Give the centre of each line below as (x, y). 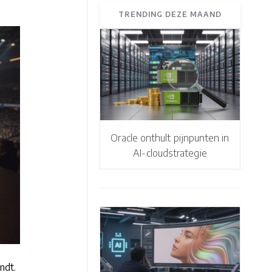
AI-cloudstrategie (170, 153)
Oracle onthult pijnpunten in (170, 138)
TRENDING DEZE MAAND (170, 14)
